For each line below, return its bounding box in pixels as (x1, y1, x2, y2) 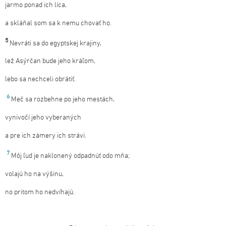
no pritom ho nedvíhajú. (5, 188, 75, 197)
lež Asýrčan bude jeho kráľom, (5, 57, 95, 66)
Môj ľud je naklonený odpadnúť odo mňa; (11, 151, 130, 160)
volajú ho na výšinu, (5, 169, 64, 179)
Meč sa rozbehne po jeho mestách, (11, 95, 115, 104)
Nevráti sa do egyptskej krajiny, (10, 39, 101, 48)
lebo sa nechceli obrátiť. (5, 75, 76, 84)
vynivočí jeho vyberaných (5, 113, 81, 122)
